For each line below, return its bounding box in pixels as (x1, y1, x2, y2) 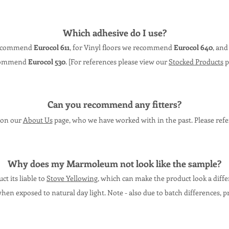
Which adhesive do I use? (62, 27, 167, 39)
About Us (22, 115, 53, 125)
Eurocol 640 (174, 42, 213, 52)
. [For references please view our (65, 57, 169, 66)
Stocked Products (169, 57, 223, 66)
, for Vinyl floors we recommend (70, 42, 174, 52)
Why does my (8, 157, 66, 170)
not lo (118, 157, 144, 170)
